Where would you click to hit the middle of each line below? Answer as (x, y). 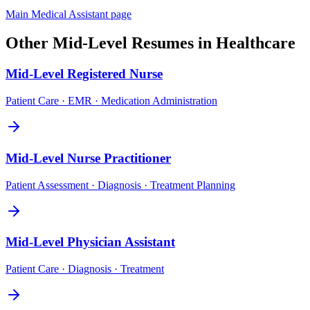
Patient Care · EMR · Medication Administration (111, 101)
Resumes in (172, 43)
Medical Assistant (70, 14)
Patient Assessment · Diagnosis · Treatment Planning (120, 185)
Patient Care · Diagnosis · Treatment (85, 268)
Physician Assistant (121, 242)
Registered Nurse (115, 74)
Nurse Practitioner (119, 158)
